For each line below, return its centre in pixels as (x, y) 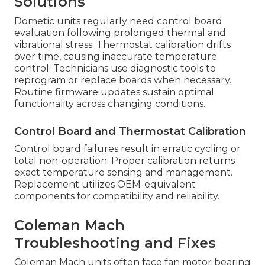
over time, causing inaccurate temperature (116, 56)
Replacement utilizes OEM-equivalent (105, 184)
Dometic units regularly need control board (118, 21)
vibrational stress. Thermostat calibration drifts (122, 44)
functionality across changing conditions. (110, 104)
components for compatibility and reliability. (117, 196)
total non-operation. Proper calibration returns (125, 160)
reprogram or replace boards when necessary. (123, 80)
